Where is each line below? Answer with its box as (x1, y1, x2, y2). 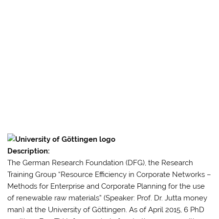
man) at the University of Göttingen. (7, 205, 130, 215)
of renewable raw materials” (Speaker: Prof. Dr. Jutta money (7, 194, 208, 203)
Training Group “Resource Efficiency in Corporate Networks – (7, 170, 212, 179)
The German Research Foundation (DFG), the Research (7, 158, 194, 168)
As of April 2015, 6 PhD (129, 205, 205, 215)
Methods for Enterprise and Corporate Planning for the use (7, 182, 205, 191)
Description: (7, 147, 52, 156)
